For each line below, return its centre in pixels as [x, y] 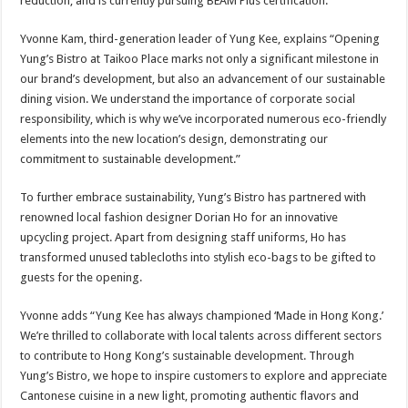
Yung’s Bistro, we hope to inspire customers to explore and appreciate [204, 376]
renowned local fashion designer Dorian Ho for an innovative [179, 217]
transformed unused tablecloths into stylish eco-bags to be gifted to [199, 257]
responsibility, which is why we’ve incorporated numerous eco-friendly [204, 119]
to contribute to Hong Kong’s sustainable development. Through [188, 356]
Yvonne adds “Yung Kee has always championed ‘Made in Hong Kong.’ [202, 316]
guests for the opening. [82, 277]
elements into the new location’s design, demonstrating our [174, 139]
